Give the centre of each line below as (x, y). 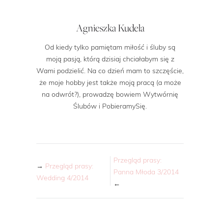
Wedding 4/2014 (62, 178)
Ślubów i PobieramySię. (110, 106)
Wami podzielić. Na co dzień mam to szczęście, (110, 71)
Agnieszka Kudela (110, 28)
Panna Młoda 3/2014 (146, 172)
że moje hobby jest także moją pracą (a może (110, 82)
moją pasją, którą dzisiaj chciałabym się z (110, 59)
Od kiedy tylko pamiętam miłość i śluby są (110, 47)
